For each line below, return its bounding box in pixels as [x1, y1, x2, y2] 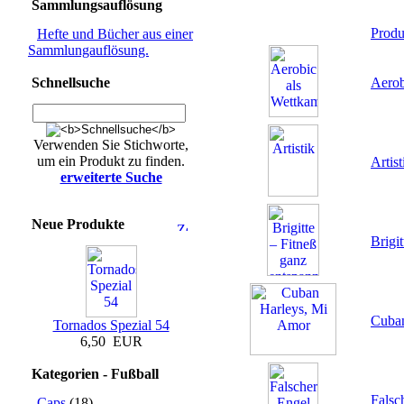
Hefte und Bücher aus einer [37, 26, 193, 41]
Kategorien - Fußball [32, 366, 159, 381]
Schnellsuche [32, 75, 110, 90]
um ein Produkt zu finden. [37, 153, 185, 169]
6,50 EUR [79, 334, 142, 349]
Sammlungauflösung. [28, 42, 149, 58]
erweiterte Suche [60, 170, 162, 185]
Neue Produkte [32, 216, 124, 232]
